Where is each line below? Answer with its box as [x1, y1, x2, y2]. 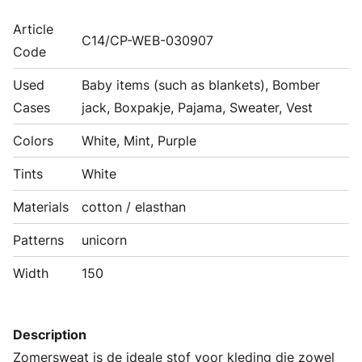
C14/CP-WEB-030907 [82, 32, 213, 48]
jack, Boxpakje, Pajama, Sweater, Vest [82, 99, 313, 116]
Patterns [13, 231, 64, 248]
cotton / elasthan [82, 198, 186, 215]
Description [13, 326, 86, 343]
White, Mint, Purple [82, 132, 196, 149]
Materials [13, 198, 69, 215]
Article [13, 20, 53, 37]
